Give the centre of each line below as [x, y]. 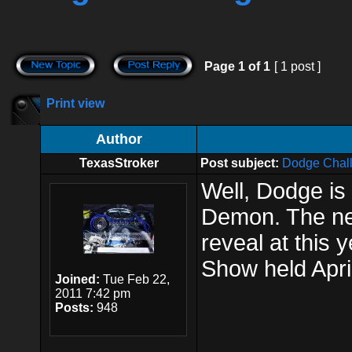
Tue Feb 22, [135, 279]
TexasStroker [119, 163]
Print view [75, 103]
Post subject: [240, 163]
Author [119, 139]
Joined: [77, 279]
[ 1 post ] [297, 66]
